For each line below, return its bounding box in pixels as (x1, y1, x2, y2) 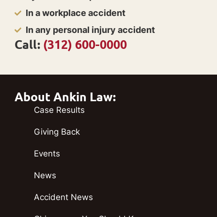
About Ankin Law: (15, 89, 116, 104)
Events (34, 148, 60, 158)
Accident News (34, 192, 93, 202)
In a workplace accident (25, 8, 125, 18)
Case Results (34, 105, 85, 115)
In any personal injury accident (25, 25, 155, 35)
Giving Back (34, 126, 80, 137)
